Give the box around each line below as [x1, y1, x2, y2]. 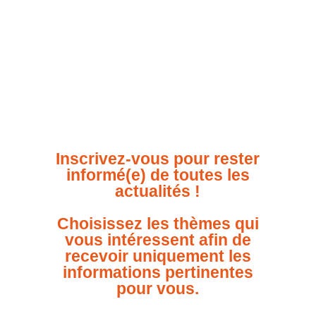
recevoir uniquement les [64, 247, 251, 266]
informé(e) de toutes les [66, 166, 250, 185]
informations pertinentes [62, 263, 253, 282]
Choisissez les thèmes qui [56, 214, 259, 233]
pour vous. [116, 279, 200, 298]
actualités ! [115, 182, 201, 201]
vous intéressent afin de [64, 231, 251, 250]
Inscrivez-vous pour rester [56, 150, 260, 169]
